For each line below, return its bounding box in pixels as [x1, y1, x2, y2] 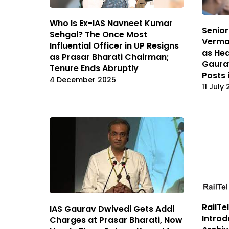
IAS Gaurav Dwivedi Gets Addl [50, 202, 174, 215]
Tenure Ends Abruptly [50, 62, 139, 74]
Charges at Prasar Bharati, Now [50, 214, 182, 226]
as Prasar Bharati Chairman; [50, 51, 169, 63]
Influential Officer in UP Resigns [50, 39, 179, 52]
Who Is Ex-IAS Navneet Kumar [50, 17, 173, 29]
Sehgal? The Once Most [50, 28, 147, 40]
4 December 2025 [50, 74, 116, 85]
